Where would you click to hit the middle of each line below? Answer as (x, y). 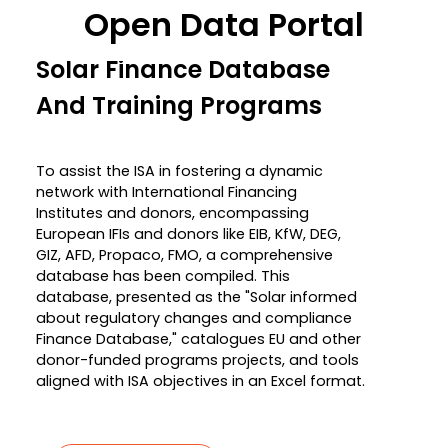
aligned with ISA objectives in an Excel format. (200, 380)
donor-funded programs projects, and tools (197, 359)
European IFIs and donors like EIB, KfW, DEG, (188, 233)
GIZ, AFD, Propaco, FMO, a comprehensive (184, 254)
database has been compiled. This (163, 275)
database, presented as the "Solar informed (196, 296)
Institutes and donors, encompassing (172, 212)
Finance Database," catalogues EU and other (198, 338)
